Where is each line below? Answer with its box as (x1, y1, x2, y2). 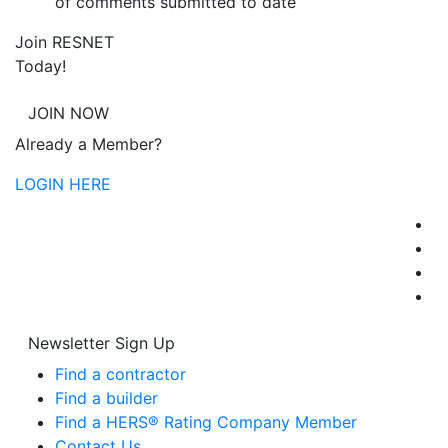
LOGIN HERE (15, 174, 111, 194)
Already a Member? (15, 134, 162, 154)
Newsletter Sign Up (28, 333, 175, 353)
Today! (15, 56, 66, 76)
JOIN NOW (28, 103, 109, 123)
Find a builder (55, 388, 158, 408)
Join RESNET (15, 32, 114, 52)
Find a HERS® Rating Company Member (55, 412, 357, 432)
